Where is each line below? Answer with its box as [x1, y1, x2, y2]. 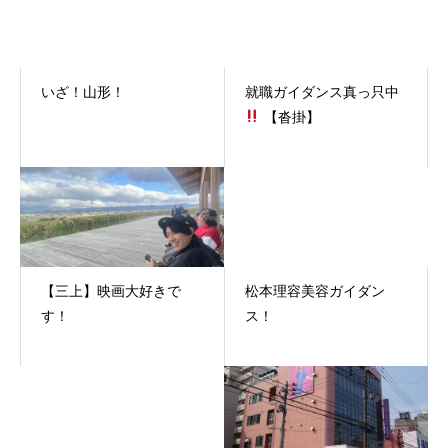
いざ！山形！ [41, 84, 125, 100]
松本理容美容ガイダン [244, 283, 385, 299]
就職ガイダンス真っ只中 [244, 84, 399, 100]
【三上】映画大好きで [41, 283, 181, 299]
